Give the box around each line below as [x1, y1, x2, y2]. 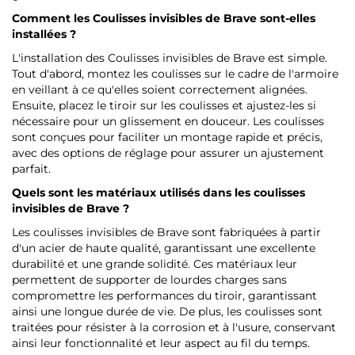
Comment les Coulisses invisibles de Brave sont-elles [12, 11, 315, 26]
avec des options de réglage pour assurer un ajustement [12, 146, 324, 161]
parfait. [12, 162, 51, 177]
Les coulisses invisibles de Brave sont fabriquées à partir [12, 225, 321, 240]
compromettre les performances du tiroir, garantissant [12, 288, 317, 303]
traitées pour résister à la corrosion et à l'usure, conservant [12, 320, 336, 335]
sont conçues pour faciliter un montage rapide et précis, [12, 130, 323, 145]
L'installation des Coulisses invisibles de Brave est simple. [12, 51, 327, 66]
